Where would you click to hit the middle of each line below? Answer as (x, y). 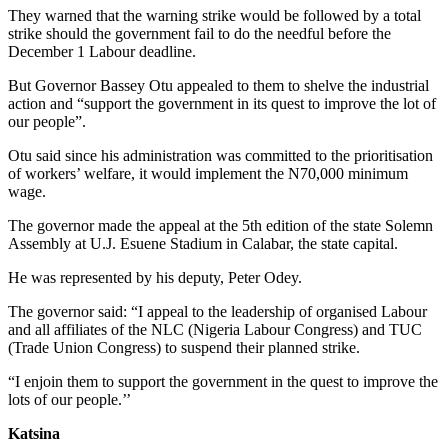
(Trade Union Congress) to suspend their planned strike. (184, 347)
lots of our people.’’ (69, 399)
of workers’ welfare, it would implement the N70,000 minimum (208, 173)
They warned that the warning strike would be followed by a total (214, 15)
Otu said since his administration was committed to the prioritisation (220, 155)
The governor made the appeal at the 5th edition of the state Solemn (220, 225)
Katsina (34, 433)
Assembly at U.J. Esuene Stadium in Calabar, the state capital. (203, 243)
